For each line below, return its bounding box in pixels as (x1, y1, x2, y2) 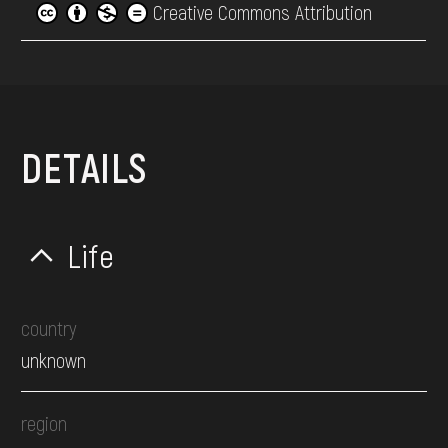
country (21, 315, 78, 340)
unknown (21, 347, 87, 372)
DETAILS (21, 143, 147, 192)
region (21, 410, 68, 435)
